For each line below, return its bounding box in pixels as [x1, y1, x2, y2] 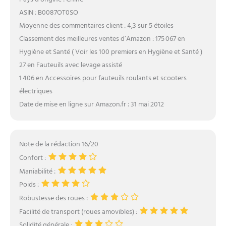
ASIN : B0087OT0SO [19, 7, 78, 19]
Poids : [19, 179, 40, 191]
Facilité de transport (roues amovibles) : [19, 206, 139, 218]
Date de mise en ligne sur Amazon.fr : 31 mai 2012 [19, 98, 164, 110]
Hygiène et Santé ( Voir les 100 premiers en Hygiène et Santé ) [19, 46, 202, 58]
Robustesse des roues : [19, 192, 89, 204]
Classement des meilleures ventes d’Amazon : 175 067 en [19, 33, 185, 45]
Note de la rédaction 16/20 [19, 139, 98, 151]
